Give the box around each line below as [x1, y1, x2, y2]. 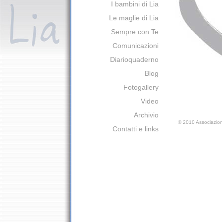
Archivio [134, 111, 159, 119]
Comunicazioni [112, 42, 159, 50]
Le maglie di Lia [109, 14, 159, 22]
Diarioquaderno [110, 55, 159, 63]
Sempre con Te [111, 28, 159, 36]
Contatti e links [112, 125, 159, 133]
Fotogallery [123, 83, 159, 91]
